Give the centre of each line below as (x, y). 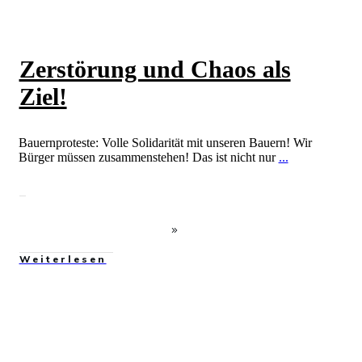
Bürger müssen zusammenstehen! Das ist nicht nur (148, 157)
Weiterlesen (63, 259)
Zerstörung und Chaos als (155, 69)
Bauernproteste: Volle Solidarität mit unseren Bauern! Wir (165, 143)
